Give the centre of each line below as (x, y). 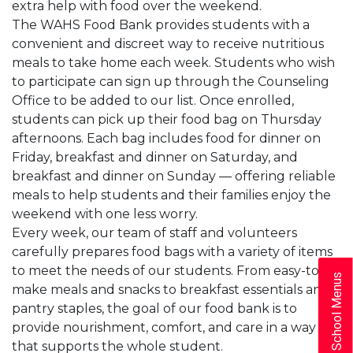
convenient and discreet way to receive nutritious (168, 43)
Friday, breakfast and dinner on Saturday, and (155, 157)
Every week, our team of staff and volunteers (154, 232)
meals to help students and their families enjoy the (171, 195)
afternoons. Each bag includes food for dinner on (166, 138)
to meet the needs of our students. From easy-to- (168, 270)
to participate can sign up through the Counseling (171, 81)
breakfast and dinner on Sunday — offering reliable (174, 176)
